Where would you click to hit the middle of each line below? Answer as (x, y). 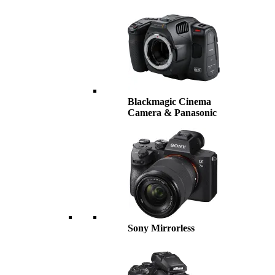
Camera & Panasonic (172, 113)
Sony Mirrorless (161, 228)
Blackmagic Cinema (169, 102)
